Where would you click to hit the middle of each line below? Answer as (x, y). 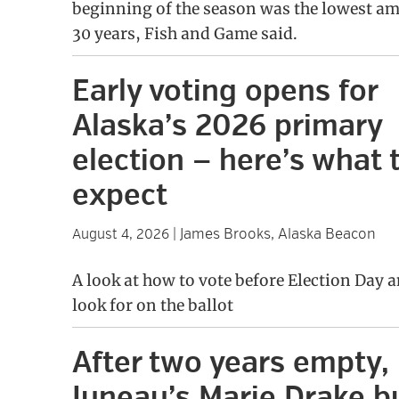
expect (119, 196)
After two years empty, (230, 363)
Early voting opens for (224, 92)
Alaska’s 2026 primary (227, 126)
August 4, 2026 (120, 235)
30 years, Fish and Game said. (184, 34)
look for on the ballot (152, 306)
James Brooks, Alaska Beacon (277, 234)
